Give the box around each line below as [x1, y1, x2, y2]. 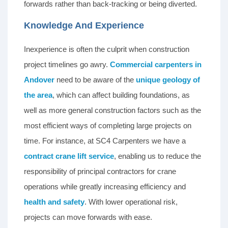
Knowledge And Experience [24, 20, 145, 31]
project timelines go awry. [24, 60, 110, 69]
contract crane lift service [24, 152, 114, 161]
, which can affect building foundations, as [52, 91, 190, 100]
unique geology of [136, 75, 200, 84]
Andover [24, 75, 54, 84]
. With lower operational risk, [84, 197, 178, 207]
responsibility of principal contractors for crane [24, 167, 176, 176]
